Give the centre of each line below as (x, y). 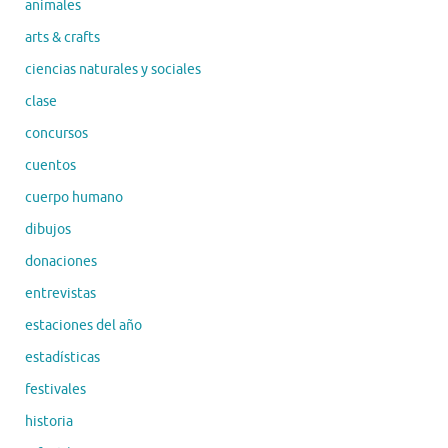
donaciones (61, 261)
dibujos (48, 229)
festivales (55, 389)
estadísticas (62, 357)
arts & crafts (62, 37)
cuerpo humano (74, 197)
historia (49, 421)
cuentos (50, 165)
